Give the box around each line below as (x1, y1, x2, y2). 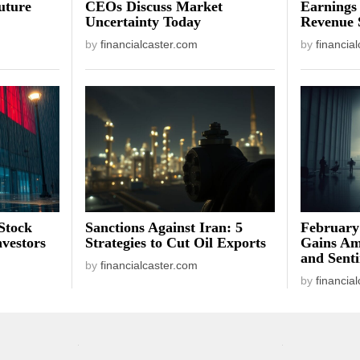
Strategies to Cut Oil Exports (85, 235, 267, 252)
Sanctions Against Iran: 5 (85, 219, 243, 236)
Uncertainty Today (85, 14, 202, 31)
